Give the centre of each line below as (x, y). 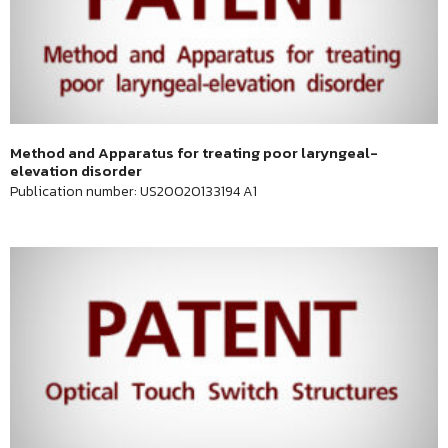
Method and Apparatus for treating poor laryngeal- (194, 152)
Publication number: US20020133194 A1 (133, 191)
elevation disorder (76, 170)
